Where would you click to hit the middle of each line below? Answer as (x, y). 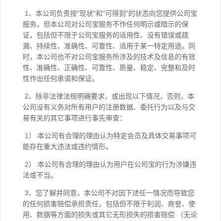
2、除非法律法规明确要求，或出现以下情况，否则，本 (109, 96)
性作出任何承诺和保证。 (62, 78)
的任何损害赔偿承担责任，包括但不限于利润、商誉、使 (109, 204)
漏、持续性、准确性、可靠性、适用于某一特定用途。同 (109, 46)
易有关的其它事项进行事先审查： (75, 118)
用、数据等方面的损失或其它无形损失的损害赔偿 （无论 (110, 215)
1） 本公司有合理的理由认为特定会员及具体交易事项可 (110, 136)
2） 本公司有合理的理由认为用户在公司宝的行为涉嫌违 (110, 164)
